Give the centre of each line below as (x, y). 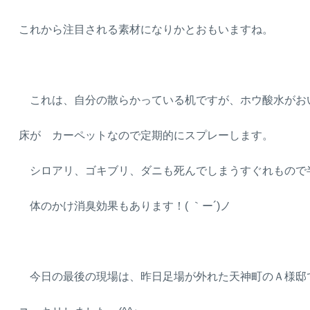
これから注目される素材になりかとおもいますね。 (146, 29)
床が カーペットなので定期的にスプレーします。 (146, 135)
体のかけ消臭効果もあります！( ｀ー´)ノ (125, 206)
